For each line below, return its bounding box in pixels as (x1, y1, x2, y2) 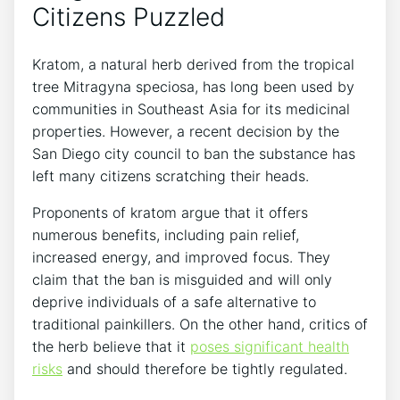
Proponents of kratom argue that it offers (32, 203, 308, 221)
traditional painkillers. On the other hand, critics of (32, 314, 368, 333)
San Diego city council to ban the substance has (32, 144, 355, 162)
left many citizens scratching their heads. (32, 166, 309, 185)
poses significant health (190, 337, 349, 355)
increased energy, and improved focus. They (32, 247, 330, 266)
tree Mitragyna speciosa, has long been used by (32, 77, 354, 96)
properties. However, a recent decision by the (32, 121, 339, 140)
